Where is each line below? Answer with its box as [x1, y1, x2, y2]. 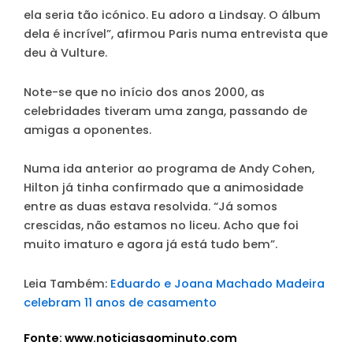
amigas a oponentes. [24, 121, 151, 138]
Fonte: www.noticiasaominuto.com [24, 330, 237, 347]
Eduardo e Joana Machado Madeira [110, 275, 325, 292]
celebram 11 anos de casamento [24, 294, 217, 310]
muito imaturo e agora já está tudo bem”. [24, 236, 281, 253]
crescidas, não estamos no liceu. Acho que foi [24, 217, 299, 234]
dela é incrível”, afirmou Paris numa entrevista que [24, 26, 328, 43]
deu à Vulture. [24, 45, 107, 61]
